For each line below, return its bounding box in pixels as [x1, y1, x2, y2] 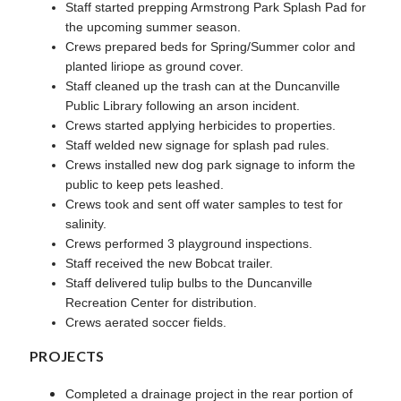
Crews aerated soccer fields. [65, 314, 226, 329]
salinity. [65, 216, 107, 231]
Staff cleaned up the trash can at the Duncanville [65, 78, 340, 93]
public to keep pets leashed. [65, 176, 224, 192]
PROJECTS [30, 347, 105, 365]
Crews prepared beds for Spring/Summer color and [65, 38, 355, 54]
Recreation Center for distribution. [65, 294, 257, 310]
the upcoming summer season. [65, 19, 241, 34]
